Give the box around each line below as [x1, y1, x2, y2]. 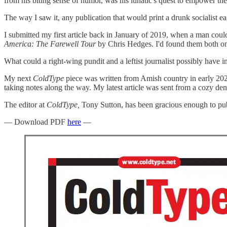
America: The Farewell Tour [4, 39, 98, 48]
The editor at [4, 100, 47, 109]
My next [4, 73, 33, 83]
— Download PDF [4, 117, 67, 126]
